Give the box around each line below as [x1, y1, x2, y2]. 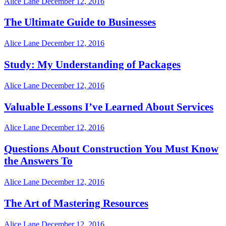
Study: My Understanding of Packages [4, 59, 181, 71]
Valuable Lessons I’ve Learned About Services [4, 100, 213, 112]
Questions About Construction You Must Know [4, 143, 218, 155]
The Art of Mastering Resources [4, 197, 148, 209]
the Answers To [4, 155, 73, 167]
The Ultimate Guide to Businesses [4, 16, 156, 28]
